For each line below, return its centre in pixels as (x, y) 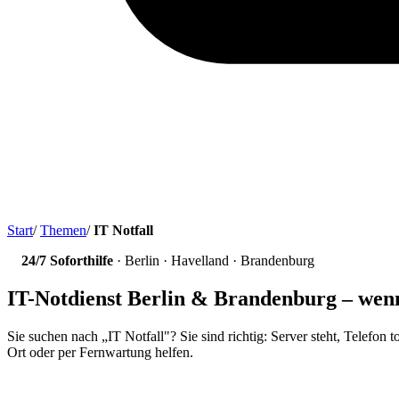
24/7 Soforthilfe (67, 261)
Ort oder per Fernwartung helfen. (100, 352)
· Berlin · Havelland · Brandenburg (214, 261)
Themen (63, 230)
